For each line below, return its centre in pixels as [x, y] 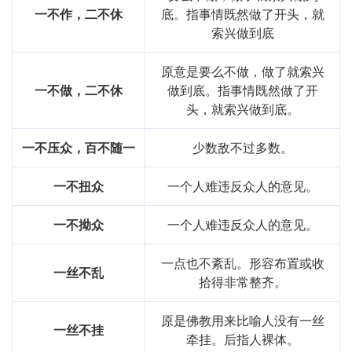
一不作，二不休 [79, 14]
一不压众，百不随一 [79, 148]
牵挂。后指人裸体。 [242, 339]
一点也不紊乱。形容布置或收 [242, 263]
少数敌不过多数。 [242, 148]
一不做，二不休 [79, 90]
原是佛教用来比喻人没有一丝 [242, 321]
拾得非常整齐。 [242, 282]
